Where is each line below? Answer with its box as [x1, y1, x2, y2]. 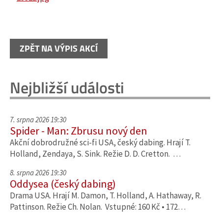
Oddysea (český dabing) [10, 177, 116, 191]
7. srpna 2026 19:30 [10, 115, 66, 124]
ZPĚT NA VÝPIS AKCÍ [20, 42, 98, 55]
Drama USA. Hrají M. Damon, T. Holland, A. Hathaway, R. [10, 190, 201, 201]
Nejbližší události [10, 76, 124, 99]
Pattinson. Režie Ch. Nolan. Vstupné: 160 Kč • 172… [10, 201, 186, 212]
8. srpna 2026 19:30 [10, 168, 66, 177]
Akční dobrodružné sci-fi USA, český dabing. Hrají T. [10, 137, 191, 148]
